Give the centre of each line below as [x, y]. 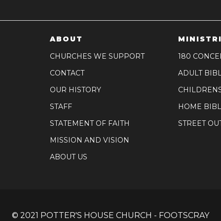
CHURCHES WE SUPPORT [97, 56]
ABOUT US [69, 157]
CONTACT [67, 73]
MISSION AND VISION [90, 140]
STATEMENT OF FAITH [90, 124]
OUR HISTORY [76, 90]
